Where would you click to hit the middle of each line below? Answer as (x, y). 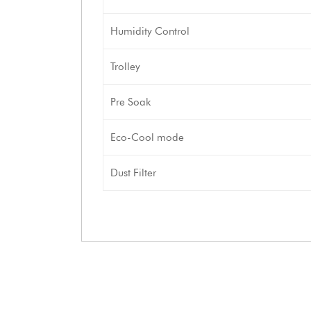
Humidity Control (150, 31)
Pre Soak (131, 102)
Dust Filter (133, 173)
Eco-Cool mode (147, 137)
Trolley (125, 67)
